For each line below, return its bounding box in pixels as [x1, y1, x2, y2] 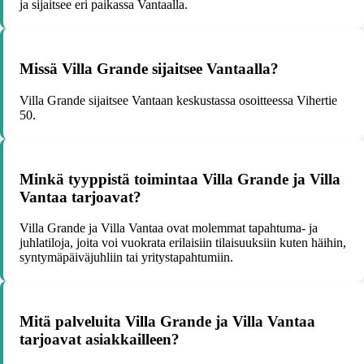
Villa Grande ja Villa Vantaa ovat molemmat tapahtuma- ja [19, 221, 318, 236]
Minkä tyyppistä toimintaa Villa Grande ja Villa [19, 170, 340, 188]
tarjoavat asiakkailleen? [19, 331, 180, 348]
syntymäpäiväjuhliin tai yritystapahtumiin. [19, 250, 233, 265]
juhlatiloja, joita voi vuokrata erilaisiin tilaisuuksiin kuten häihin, [19, 236, 346, 250]
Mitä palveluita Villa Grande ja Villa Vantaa [19, 313, 315, 330]
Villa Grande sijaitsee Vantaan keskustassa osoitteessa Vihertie [19, 93, 337, 107]
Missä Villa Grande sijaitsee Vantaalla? [19, 60, 279, 78]
